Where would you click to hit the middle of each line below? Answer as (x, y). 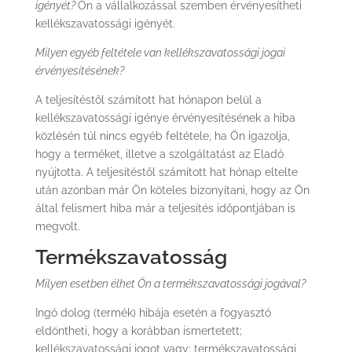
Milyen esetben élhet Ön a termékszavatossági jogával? (170, 284)
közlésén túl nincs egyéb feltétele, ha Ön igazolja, (162, 136)
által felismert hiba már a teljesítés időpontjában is (165, 208)
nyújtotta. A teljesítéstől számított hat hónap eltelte (166, 172)
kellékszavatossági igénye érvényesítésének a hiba (165, 118)
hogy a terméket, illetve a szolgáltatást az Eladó (159, 154)
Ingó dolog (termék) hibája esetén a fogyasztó (153, 313)
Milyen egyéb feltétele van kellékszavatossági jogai (160, 53)
